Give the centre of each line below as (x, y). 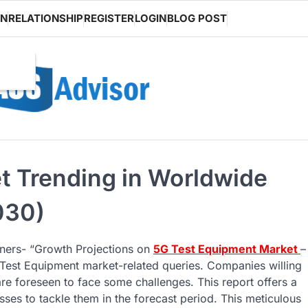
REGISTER (109, 18)
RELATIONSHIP (46, 18)
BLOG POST (197, 18)
